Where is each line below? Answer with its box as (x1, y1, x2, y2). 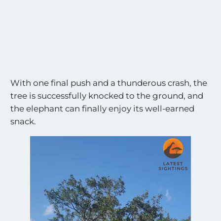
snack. (10, 116, 38, 126)
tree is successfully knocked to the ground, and (10, 90, 204, 101)
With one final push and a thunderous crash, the (10, 77, 208, 88)
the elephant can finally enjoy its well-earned (10, 103, 195, 113)
